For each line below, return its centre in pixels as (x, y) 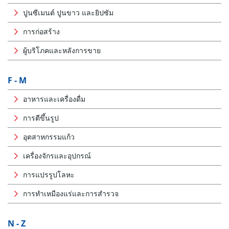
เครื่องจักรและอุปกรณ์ (57, 156)
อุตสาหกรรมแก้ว (49, 137)
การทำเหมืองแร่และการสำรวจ (71, 193)
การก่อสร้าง (41, 31)
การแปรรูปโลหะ (49, 175)
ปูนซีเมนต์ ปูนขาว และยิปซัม (68, 13)
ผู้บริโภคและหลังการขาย (62, 50)
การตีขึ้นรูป (41, 118)
